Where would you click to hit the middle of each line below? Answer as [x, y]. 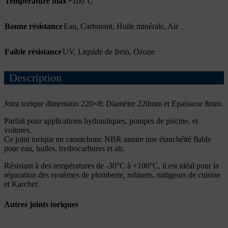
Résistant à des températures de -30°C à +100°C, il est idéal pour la [111, 166]
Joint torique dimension [41, 104]
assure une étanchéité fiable [166, 139]
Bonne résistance [34, 26]
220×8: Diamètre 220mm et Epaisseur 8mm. [151, 104]
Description [35, 78]
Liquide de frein [104, 51]
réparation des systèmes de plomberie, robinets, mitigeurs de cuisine [112, 175]
